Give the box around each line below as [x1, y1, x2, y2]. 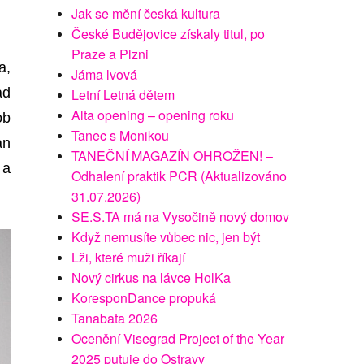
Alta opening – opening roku [71, 106, 235, 124]
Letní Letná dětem [71, 85, 175, 104]
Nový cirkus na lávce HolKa [71, 268, 232, 287]
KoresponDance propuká [71, 288, 217, 307]
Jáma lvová [71, 65, 138, 84]
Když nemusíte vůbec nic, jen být [71, 227, 261, 246]
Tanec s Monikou [71, 126, 170, 145]
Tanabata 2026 [71, 309, 158, 327]
